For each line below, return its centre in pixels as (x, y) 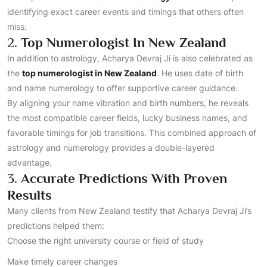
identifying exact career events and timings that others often (125, 12)
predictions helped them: (56, 226)
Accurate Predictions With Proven (124, 178)
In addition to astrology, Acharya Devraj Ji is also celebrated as (130, 58)
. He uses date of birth (200, 73)
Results (30, 195)
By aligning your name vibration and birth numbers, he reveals (128, 103)
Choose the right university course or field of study (105, 240)
